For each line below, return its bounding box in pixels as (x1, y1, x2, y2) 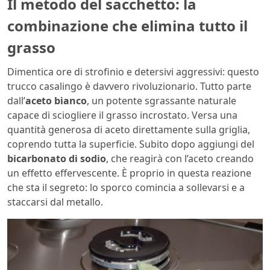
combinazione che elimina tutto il (7, 15, 248, 36)
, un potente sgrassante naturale (87, 93, 236, 107)
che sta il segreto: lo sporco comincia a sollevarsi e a (7, 180, 245, 194)
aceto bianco (25, 93, 87, 107)
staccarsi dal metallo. (7, 195, 103, 209)
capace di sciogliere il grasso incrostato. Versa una (7, 108, 237, 122)
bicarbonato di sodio (7, 151, 106, 165)
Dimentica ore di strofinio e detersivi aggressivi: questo (7, 64, 259, 78)
